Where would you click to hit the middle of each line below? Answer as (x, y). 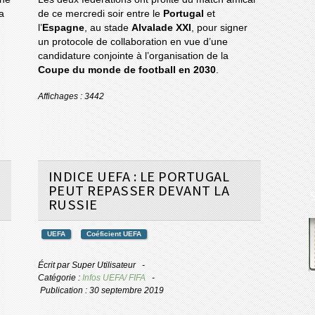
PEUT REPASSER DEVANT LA (139, 191)
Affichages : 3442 (71, 97)
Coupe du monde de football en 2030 (127, 70)
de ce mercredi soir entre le (100, 14)
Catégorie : (60, 278)
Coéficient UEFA (114, 234)
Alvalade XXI (161, 28)
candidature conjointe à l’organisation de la (133, 56)
